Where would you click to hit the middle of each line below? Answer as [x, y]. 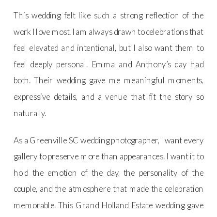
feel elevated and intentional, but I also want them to [109, 47]
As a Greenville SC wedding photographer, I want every [109, 140]
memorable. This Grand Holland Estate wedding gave [109, 205]
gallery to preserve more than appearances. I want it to [109, 156]
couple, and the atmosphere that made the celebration [109, 189]
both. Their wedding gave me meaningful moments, [109, 80]
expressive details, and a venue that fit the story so [109, 96]
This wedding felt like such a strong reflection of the [109, 15]
